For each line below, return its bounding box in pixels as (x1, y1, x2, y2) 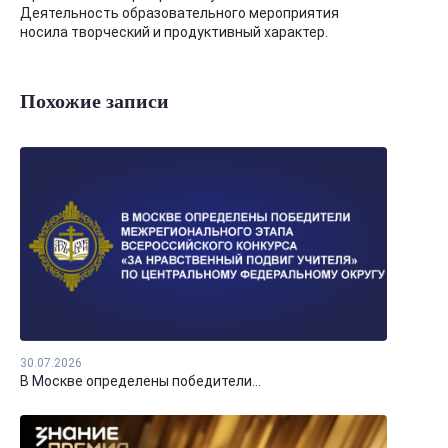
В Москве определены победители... (20, 373, 261, 390)
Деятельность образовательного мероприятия (20, 5, 339, 21)
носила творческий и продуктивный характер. (20, 24, 328, 40)
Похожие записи (20, 90, 169, 112)
